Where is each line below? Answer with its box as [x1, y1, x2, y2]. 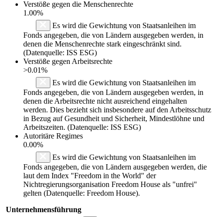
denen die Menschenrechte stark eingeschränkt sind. [23, 39, 182, 48]
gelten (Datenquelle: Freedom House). [23, 188, 140, 197]
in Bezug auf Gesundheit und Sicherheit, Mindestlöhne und [23, 114, 204, 123]
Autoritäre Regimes [23, 131, 83, 140]
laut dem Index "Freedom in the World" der [23, 171, 156, 180]
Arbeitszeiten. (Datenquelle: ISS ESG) [23, 123, 141, 131]
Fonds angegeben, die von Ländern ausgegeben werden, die [23, 162, 207, 171]
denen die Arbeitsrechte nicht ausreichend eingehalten [23, 96, 187, 105]
